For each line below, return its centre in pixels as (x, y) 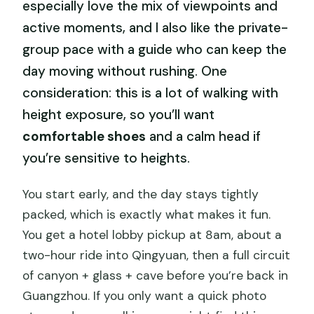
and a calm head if (204, 136)
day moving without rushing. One (125, 71)
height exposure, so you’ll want (119, 114)
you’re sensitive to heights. (107, 158)
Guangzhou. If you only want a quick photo (145, 296)
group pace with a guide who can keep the (155, 49)
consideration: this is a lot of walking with (151, 93)
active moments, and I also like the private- (156, 27)
